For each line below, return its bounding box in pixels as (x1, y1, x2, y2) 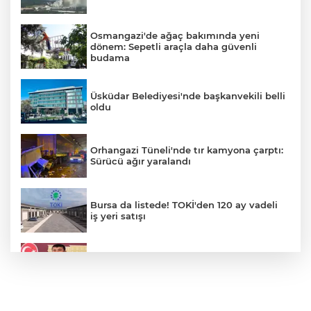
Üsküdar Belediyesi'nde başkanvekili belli (90, 90, 285, 101)
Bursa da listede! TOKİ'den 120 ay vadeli (90, 199, 278, 210)
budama (90, 52, 130, 64)
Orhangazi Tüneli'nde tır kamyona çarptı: (90, 144, 283, 156)
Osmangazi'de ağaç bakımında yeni (90, 30, 260, 42)
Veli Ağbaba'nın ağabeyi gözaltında (90, 259, 257, 271)
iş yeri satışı (90, 210, 146, 221)
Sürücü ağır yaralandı (90, 155, 191, 167)
